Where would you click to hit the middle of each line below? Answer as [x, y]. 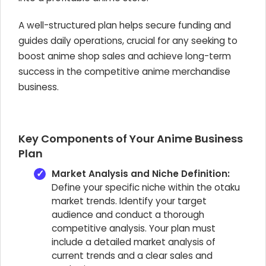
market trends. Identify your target [129, 201]
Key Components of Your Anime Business [131, 139]
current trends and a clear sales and [132, 256]
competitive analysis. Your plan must [134, 228]
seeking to [214, 41]
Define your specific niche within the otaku [146, 187]
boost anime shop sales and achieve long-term [125, 56]
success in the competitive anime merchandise [124, 72]
